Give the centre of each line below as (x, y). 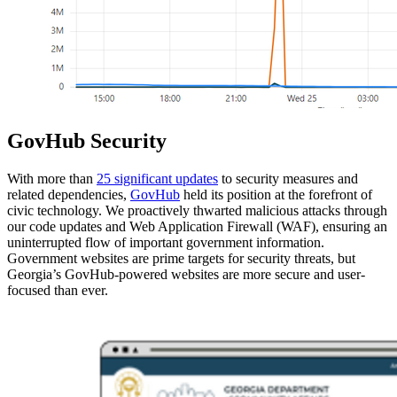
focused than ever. (58, 290)
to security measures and (288, 178)
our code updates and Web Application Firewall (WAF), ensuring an (197, 226)
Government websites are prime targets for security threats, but (181, 258)
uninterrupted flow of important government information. (166, 242)
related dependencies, (69, 194)
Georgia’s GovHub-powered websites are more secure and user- (186, 274)
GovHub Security (87, 141)
